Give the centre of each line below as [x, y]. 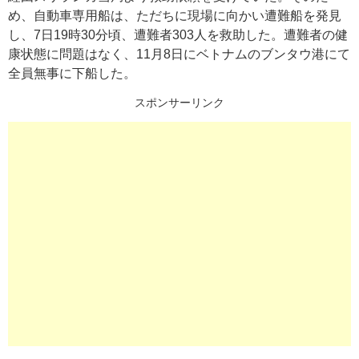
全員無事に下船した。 [72, 73]
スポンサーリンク [179, 102]
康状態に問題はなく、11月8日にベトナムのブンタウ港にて [179, 54]
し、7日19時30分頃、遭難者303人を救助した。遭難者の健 [178, 34]
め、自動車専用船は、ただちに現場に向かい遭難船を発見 [175, 15]
